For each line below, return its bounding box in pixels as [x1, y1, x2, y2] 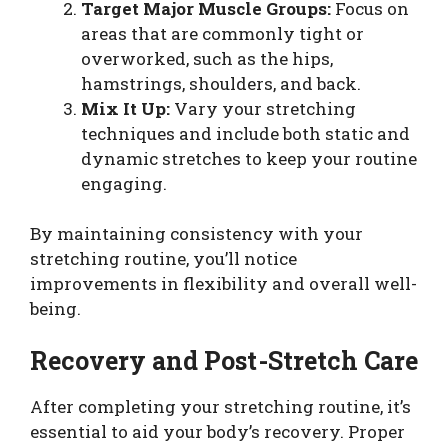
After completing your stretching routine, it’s [30, 394, 411, 418]
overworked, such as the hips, [81, 46, 333, 70]
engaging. [81, 171, 167, 195]
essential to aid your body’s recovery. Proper [30, 419, 405, 443]
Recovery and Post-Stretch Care [30, 343, 418, 377]
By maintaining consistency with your [30, 222, 363, 246]
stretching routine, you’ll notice [30, 247, 297, 271]
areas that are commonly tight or [81, 21, 364, 45]
